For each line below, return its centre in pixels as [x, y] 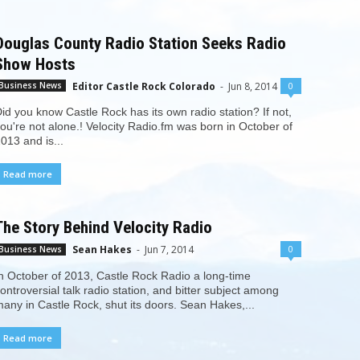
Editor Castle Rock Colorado [143, 86]
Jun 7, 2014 [169, 250]
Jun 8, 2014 [252, 86]
